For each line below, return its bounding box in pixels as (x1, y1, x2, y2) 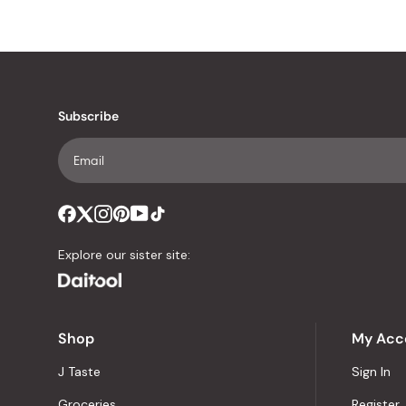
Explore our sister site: (58, 246, 190, 263)
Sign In (352, 363, 391, 380)
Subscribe (58, 108, 119, 124)
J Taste (58, 363, 101, 380)
